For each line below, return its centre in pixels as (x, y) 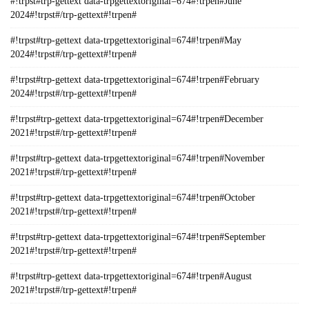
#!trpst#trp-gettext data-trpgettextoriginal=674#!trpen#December (137, 119)
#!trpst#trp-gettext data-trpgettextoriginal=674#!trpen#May (126, 40)
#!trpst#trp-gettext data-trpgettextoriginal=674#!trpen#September (138, 237)
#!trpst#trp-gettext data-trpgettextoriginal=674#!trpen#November (138, 158)
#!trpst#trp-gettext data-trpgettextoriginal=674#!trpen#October (133, 198)
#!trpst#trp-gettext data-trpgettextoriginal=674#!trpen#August (131, 276)
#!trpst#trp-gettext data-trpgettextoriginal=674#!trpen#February (135, 80)
